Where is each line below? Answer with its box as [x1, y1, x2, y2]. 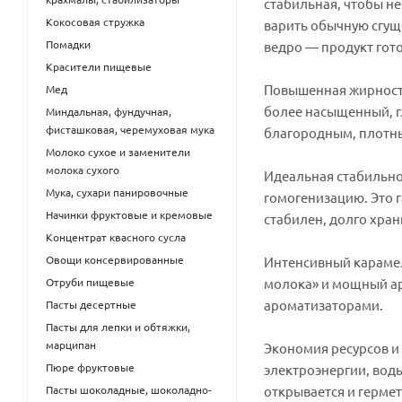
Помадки [46, 37, 91, 51]
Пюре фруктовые [46, 360, 135, 374]
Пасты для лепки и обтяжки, [46, 319, 190, 334]
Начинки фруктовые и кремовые [46, 207, 213, 222]
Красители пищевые [46, 59, 152, 74]
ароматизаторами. [264, 296, 383, 313]
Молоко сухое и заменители [46, 144, 190, 159]
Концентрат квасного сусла [46, 230, 186, 244]
